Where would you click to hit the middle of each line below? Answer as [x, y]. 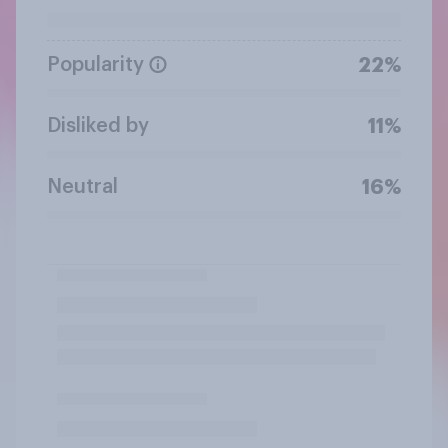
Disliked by [98, 125]
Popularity [95, 64]
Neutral [82, 186]
